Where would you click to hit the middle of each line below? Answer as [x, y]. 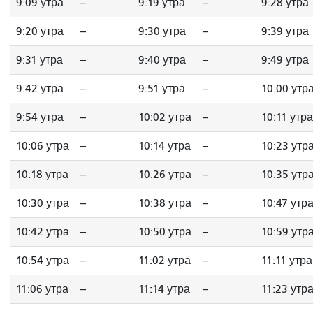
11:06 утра [42, 290]
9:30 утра [162, 32]
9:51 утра [162, 89]
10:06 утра [43, 146]
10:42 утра [43, 232]
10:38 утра [165, 204]
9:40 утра [162, 60]
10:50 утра [165, 232]
